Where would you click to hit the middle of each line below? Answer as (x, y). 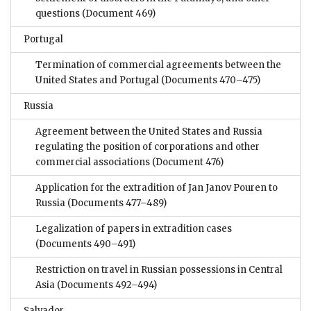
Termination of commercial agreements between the (158, 65)
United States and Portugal (97, 81)
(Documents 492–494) (106, 285)
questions (58, 14)
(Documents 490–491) (85, 244)
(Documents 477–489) (116, 203)
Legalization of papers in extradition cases (134, 229)
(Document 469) (118, 14)
